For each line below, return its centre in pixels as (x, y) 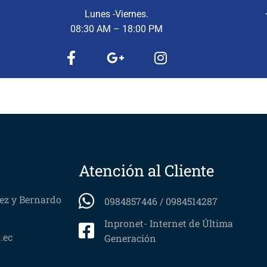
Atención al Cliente (146, 170)
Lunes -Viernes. (117, 14)
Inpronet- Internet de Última (168, 223)
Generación (130, 238)
